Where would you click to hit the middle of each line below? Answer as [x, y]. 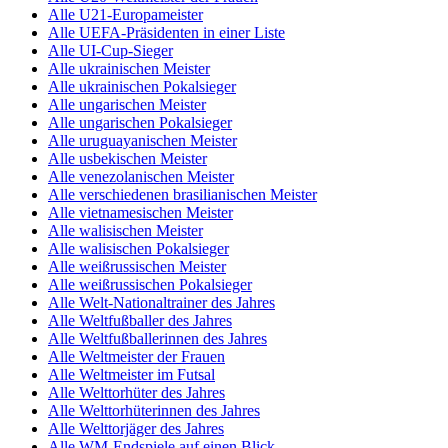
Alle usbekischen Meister [127, 158]
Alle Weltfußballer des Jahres [140, 320]
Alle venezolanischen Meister [141, 176]
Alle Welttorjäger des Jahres [136, 428]
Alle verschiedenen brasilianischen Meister [182, 194]
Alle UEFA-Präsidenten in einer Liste [166, 32]
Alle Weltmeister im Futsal [131, 374]
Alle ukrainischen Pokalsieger [142, 86]
